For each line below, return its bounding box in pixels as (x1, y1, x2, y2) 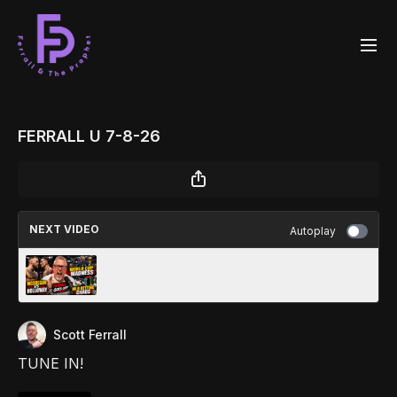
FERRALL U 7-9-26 (107, 256, 215, 271)
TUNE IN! (18, 354, 83, 372)
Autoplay (290, 224, 336, 237)
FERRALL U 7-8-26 (18, 127, 160, 145)
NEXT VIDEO (29, 222, 99, 236)
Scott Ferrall (53, 327, 127, 342)
